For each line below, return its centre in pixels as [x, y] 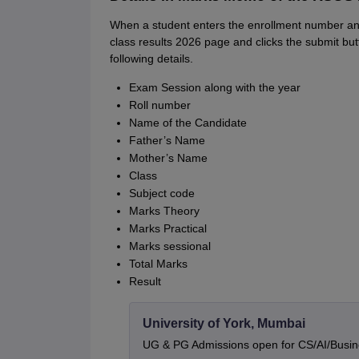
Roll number [159, 105]
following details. [151, 59]
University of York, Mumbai [224, 324]
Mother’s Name [168, 158]
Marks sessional [169, 246]
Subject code [161, 194]
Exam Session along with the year [214, 88]
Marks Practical [167, 229]
